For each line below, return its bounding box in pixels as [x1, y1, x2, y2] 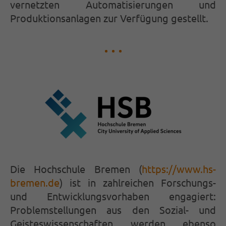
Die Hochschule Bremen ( [10, 162, 142, 176]
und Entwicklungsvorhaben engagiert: [10, 190, 216, 203]
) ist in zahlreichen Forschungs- [60, 176, 216, 189]
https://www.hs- [142, 162, 216, 176]
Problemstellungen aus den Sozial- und [10, 203, 216, 216]
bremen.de [10, 176, 60, 189]
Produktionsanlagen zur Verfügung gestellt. [10, 12, 208, 25]
